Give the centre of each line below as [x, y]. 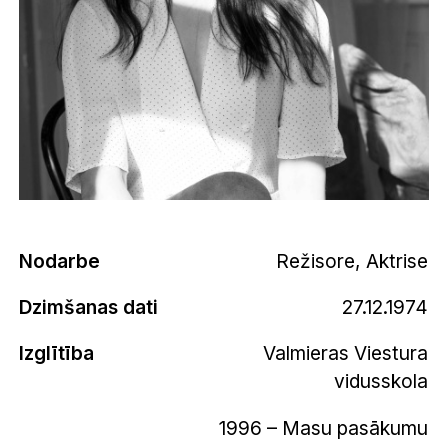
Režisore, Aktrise [352, 260]
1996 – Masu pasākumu [324, 428]
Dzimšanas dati [89, 306]
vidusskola [381, 380]
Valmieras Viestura [346, 352]
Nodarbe [60, 260]
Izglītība [57, 352]
